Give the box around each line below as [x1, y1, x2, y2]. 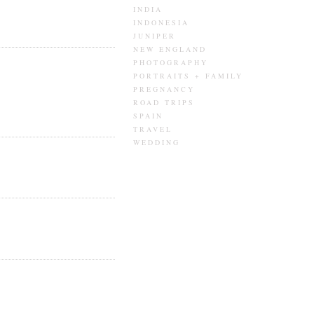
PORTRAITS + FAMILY [132, 71, 243, 81]
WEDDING [132, 137, 180, 147]
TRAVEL [132, 124, 172, 134]
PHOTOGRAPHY [132, 57, 208, 67]
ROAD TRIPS [132, 97, 195, 107]
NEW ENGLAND [132, 44, 207, 54]
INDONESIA [132, 18, 189, 27]
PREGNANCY [132, 84, 195, 94]
